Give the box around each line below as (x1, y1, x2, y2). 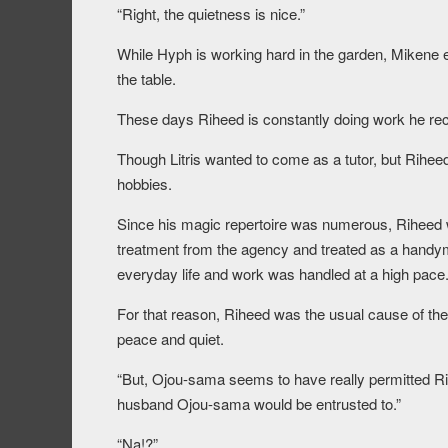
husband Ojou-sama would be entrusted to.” (117, 393, 401, 415)
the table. (117, 68, 176, 90)
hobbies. (117, 173, 172, 195)
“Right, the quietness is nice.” (117, 3, 305, 25)
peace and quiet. (117, 328, 224, 350)
